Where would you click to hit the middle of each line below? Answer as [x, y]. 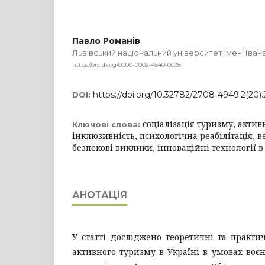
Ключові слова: [107, 124]
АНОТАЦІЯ [100, 195]
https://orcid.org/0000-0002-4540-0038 [127, 64]
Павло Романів [106, 41]
